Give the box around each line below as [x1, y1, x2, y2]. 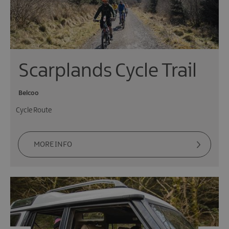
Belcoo [18, 89, 39, 97]
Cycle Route [16, 106, 52, 114]
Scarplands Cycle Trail [18, 61, 197, 81]
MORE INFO [34, 140, 72, 149]
